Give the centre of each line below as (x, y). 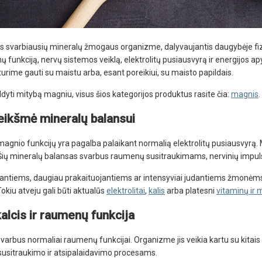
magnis (245, 94)
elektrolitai (126, 191)
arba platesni (191, 191)
